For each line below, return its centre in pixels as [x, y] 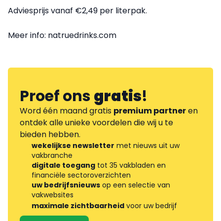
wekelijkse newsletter [73, 145]
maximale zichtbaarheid [78, 205]
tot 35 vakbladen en [130, 165]
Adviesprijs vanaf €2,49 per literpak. [77, 10]
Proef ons [57, 96]
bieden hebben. [50, 134]
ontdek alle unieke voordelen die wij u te [96, 122]
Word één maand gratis [67, 110]
